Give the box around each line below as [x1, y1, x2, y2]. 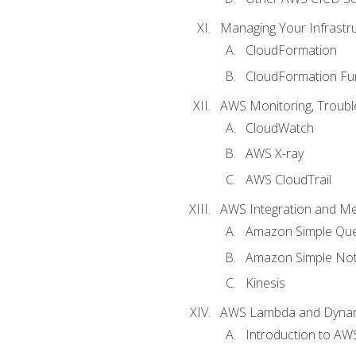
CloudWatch [245, 118, 314, 137]
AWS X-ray [245, 145, 304, 163]
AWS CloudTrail [245, 171, 331, 188]
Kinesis [245, 274, 285, 292]
